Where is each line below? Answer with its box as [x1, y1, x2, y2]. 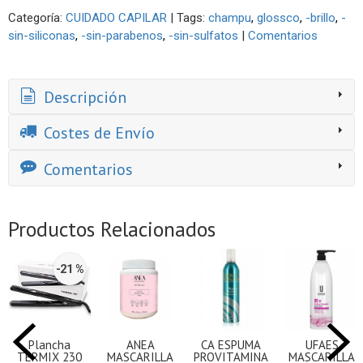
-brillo [305, 10, 335, 25]
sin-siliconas [8, 28, 75, 43]
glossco [257, 10, 300, 25]
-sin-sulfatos [169, 28, 238, 43]
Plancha [28, 336, 70, 352]
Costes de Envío [40, 122, 155, 144]
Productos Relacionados [8, 215, 216, 242]
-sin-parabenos [81, 28, 163, 43]
